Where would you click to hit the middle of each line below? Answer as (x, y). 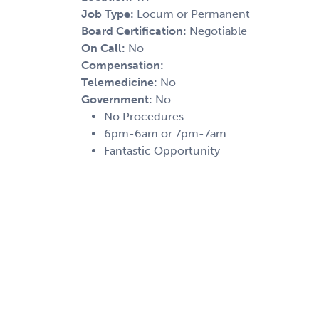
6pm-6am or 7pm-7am (165, 133)
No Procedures (144, 116)
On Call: (105, 48)
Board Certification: (135, 31)
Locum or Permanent (193, 14)
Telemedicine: (121, 82)
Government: (118, 99)
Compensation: (122, 65)
